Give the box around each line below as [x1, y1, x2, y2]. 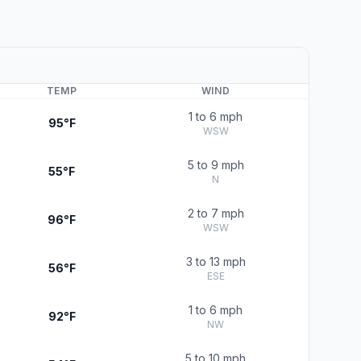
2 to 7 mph [187, 206, 244, 220]
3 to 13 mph [185, 255, 246, 268]
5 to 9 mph [187, 158, 244, 172]
